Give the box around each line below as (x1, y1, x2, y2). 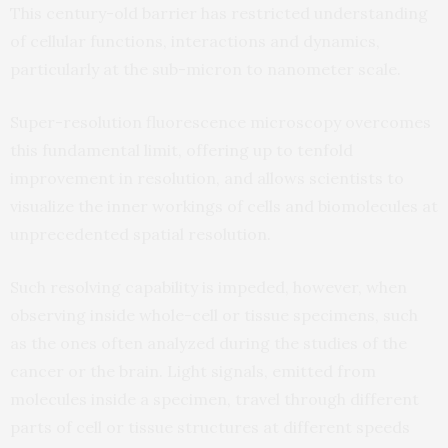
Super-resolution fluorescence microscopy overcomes (10, 112, 431, 133)
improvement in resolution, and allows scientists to (10, 168, 404, 189)
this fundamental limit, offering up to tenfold (10, 140, 353, 161)
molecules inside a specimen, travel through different (10, 389, 419, 410)
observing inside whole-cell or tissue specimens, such (10, 305, 418, 326)
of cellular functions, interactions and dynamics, (10, 31, 380, 52)
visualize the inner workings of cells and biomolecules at (10, 196, 438, 217)
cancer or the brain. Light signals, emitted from (10, 361, 376, 382)
